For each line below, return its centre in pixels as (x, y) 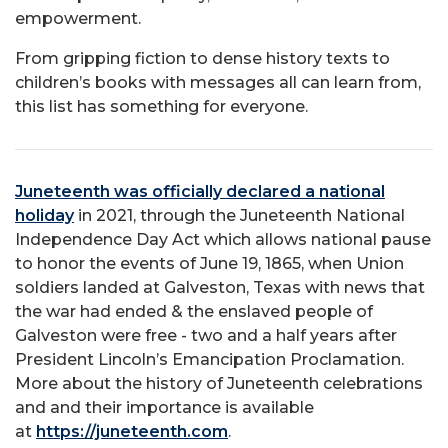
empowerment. (78, 19)
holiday (44, 216)
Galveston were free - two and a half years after (206, 336)
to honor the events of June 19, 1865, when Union (209, 264)
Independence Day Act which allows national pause (223, 240)
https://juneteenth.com (132, 432)
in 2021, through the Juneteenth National (239, 216)
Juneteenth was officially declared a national (200, 192)
